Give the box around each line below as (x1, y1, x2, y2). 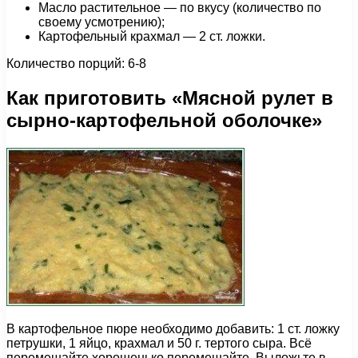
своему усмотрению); (38, 15, 165, 30)
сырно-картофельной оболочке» (6, 109, 322, 132)
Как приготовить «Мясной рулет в (6, 87, 333, 109)
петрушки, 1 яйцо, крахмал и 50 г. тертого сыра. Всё (6, 336, 312, 351)
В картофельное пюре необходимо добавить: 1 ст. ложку (6, 322, 340, 336)
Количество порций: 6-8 (6, 57, 146, 71)
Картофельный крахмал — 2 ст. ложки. (38, 30, 265, 44)
